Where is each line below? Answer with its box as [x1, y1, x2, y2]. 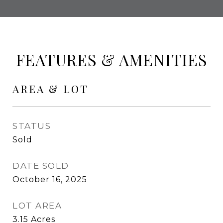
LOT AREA [12, 201, 62, 211]
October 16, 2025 [12, 175, 87, 184]
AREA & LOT [12, 82, 89, 96]
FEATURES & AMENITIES [15, 49, 208, 70]
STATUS [12, 121, 51, 131]
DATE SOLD [12, 161, 69, 171]
